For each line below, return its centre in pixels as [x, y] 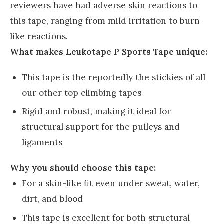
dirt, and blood [52, 199]
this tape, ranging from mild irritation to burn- [107, 21]
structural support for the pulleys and [101, 127]
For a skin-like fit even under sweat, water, [111, 184]
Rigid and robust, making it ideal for [96, 112]
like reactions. [39, 36]
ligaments [42, 143]
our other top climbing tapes [82, 93]
